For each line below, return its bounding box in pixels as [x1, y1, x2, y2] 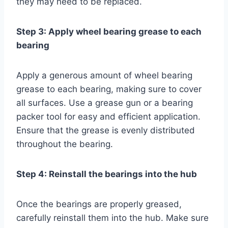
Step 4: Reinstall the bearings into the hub [16, 169, 197, 180]
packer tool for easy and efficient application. [16, 111, 201, 122]
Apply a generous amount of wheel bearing [16, 70, 192, 81]
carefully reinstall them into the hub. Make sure [16, 213, 209, 223]
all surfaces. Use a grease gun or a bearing [16, 98, 193, 108]
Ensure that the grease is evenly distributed [16, 125, 195, 136]
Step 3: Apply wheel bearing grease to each [16, 26, 202, 37]
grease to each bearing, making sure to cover [16, 84, 202, 95]
